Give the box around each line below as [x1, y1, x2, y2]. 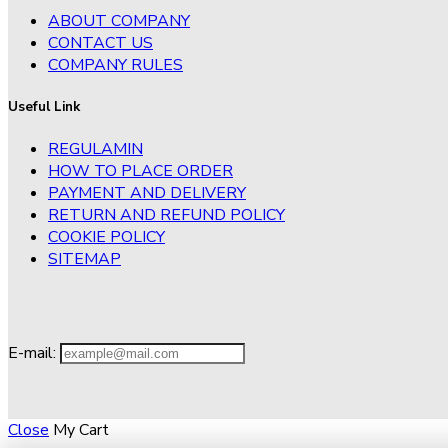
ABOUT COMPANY [48, 9, 190, 32]
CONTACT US [48, 31, 153, 54]
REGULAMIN [48, 137, 143, 160]
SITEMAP [48, 247, 121, 270]
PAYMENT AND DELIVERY [48, 181, 246, 204]
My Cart [53, 418, 109, 441]
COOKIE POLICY [48, 225, 165, 248]
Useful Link [8, 97, 80, 116]
